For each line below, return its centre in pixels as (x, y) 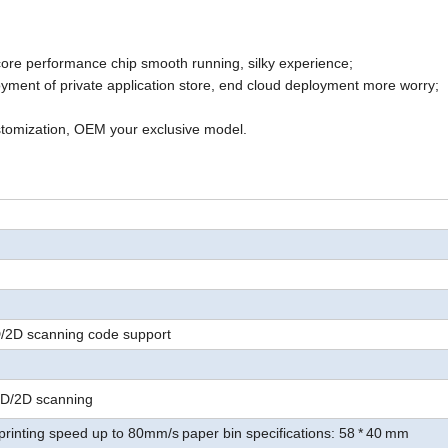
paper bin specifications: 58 (268, 433)
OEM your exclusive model (158, 129)
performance (66, 63)
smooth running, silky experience (245, 63)
